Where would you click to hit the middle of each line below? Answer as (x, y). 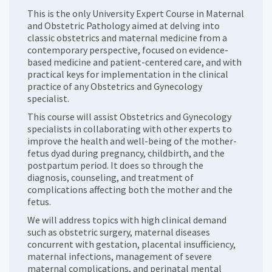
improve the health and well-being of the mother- (132, 141)
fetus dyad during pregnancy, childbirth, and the (126, 153)
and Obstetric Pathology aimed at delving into (124, 26)
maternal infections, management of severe (120, 257)
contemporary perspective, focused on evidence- (128, 50)
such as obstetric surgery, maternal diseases (119, 232)
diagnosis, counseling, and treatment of (110, 178)
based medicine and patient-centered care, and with (134, 62)
